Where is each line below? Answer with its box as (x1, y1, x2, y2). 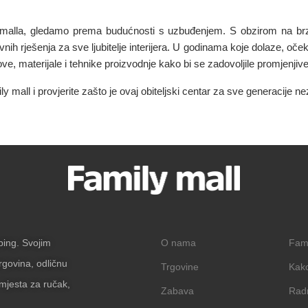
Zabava (161, 285, 194, 297)
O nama (161, 237, 196, 249)
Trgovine (161, 261, 199, 273)
